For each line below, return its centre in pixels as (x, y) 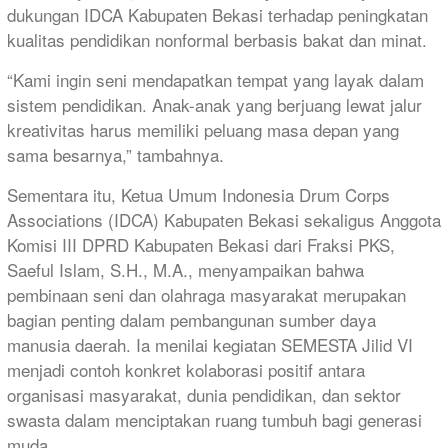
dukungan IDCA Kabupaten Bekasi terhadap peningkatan (217, 15)
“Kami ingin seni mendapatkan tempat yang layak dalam (215, 80)
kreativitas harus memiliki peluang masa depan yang (203, 130)
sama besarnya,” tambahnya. (115, 155)
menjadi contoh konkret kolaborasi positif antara (186, 370)
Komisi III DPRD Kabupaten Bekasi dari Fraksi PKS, (201, 245)
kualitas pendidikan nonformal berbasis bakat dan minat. (217, 40)
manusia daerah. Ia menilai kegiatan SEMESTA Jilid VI (210, 345)
